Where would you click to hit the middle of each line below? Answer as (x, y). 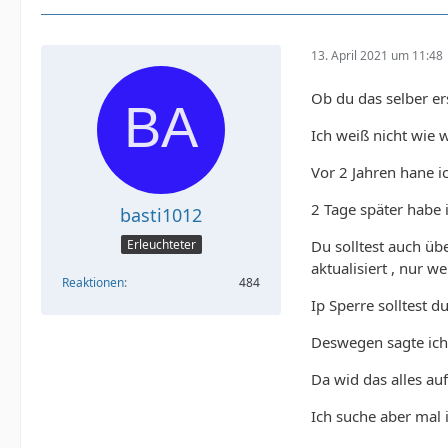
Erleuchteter (161, 245)
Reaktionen (93, 283)
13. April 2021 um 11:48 (377, 56)
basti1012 (161, 214)
